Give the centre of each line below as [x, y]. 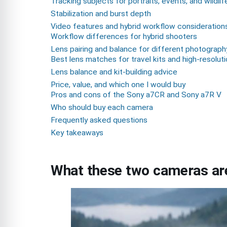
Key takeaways [77, 133]
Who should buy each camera [102, 108]
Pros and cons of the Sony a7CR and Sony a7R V [136, 95]
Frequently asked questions [99, 120]
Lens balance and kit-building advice [114, 72]
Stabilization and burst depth [101, 14]
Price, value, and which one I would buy [118, 85]
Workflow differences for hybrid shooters [124, 37]
